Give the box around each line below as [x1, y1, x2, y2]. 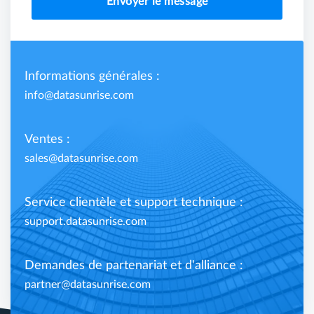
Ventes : [25, 133, 70, 146]
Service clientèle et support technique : [25, 196, 243, 209]
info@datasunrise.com [25, 90, 134, 101]
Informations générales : [25, 70, 160, 83]
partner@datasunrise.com [25, 279, 151, 290]
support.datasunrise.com [25, 216, 146, 227]
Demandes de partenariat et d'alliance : [25, 259, 243, 272]
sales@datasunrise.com [25, 153, 138, 164]
